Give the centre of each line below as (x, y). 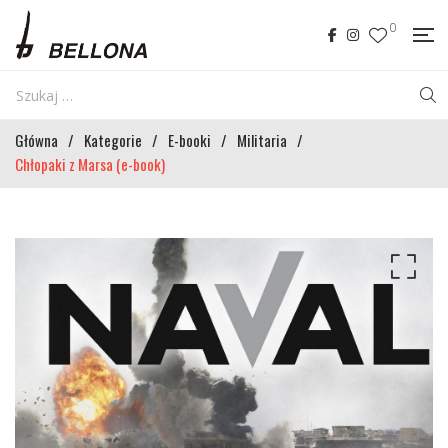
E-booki (189, 140)
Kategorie (113, 140)
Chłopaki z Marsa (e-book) (90, 164)
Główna (36, 140)
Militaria (262, 140)
